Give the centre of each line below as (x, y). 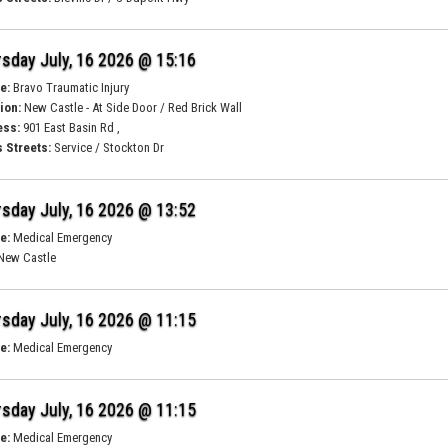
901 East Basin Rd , (70, 127)
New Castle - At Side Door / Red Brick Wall (132, 107)
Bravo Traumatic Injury (70, 87)
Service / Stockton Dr (108, 147)
